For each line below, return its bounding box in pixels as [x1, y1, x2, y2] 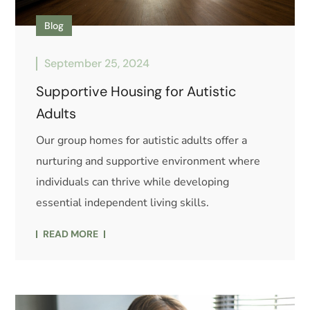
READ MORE [43, 228, 99, 241]
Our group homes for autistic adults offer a [36, 133, 248, 149]
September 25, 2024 [44, 56, 150, 71]
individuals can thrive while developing [36, 174, 230, 190]
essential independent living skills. [36, 195, 210, 211]
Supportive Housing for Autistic [36, 82, 237, 101]
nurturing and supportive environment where [36, 154, 261, 170]
